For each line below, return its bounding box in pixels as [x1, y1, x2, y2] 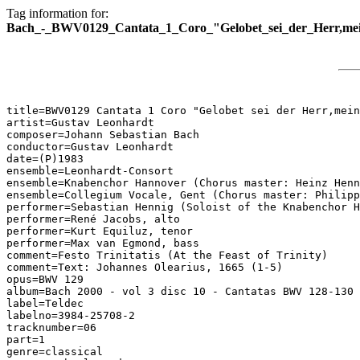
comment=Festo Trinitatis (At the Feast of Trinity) [6, 249, 328, 261]
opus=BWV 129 [6, 273, 84, 285]
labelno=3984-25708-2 [6, 309, 135, 321]
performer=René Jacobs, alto [6, 213, 180, 225]
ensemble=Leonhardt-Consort [6, 165, 174, 177]
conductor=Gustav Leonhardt [6, 141, 174, 153]
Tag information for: [6, 6, 108, 20]
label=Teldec [6, 297, 84, 309]
